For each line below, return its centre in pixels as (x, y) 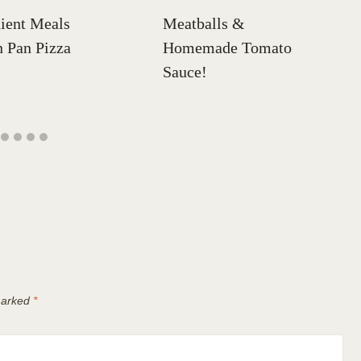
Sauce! (185, 72)
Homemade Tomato (227, 48)
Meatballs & (204, 24)
